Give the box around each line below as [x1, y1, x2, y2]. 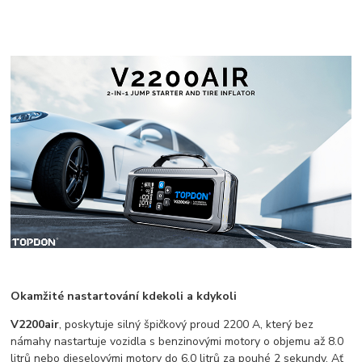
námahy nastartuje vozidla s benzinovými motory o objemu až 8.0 [11, 333, 344, 349]
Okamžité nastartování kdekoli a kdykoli [11, 288, 238, 304]
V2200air [11, 316, 60, 332]
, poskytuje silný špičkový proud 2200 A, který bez [59, 316, 314, 332]
